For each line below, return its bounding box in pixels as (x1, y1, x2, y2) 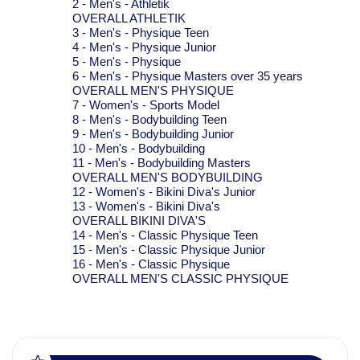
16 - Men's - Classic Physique (72, 256, 230, 271)
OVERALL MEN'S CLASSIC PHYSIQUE (72, 271, 288, 285)
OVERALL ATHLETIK (72, 10, 186, 25)
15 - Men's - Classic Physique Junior (72, 242, 265, 256)
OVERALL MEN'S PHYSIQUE (72, 83, 234, 97)
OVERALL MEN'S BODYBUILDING (72, 170, 263, 184)
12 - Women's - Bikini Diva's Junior (72, 184, 256, 198)
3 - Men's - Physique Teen (72, 25, 209, 39)
